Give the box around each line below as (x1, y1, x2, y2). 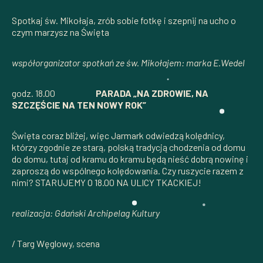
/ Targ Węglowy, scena (12, 237, 100, 249)
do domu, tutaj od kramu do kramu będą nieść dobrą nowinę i (12, 153, 248, 164)
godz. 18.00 (12, 87, 96, 99)
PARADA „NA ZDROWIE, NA (96, 87, 208, 99)
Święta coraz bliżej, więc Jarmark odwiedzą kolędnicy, (12, 129, 225, 141)
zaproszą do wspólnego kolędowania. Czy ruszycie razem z (12, 164, 244, 176)
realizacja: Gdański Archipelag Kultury (12, 207, 160, 218)
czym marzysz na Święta (12, 26, 109, 38)
